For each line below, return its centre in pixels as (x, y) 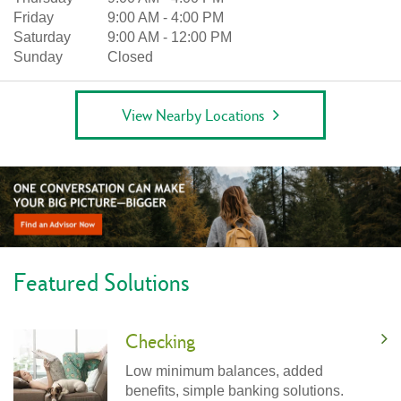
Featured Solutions (102, 282)
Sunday (38, 56)
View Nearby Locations (193, 115)
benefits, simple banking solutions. (235, 390)
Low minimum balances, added (224, 371)
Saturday (42, 37)
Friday (34, 17)
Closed (130, 56)
